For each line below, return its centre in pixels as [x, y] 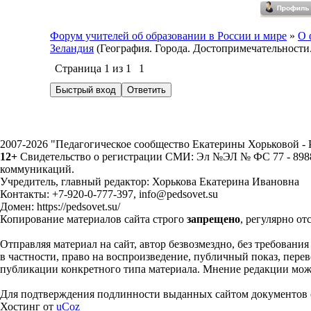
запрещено [213, 219]
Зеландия [72, 48]
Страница [79, 68]
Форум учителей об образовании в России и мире [168, 36]
